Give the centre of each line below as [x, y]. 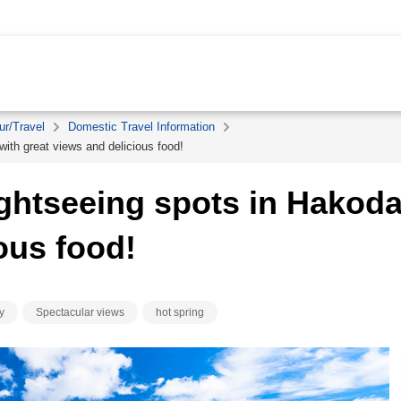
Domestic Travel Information [141, 127]
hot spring [180, 312]
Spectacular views [80, 312]
